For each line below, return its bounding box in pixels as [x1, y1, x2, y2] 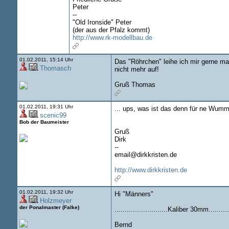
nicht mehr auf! [114, 65, 159, 73]
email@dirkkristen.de [114, 151, 177, 158]
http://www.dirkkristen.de [114, 166, 187, 174]
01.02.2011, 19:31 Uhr [19, 104, 73, 109]
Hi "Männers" [114, 190, 153, 198]
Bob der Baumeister [19, 119, 69, 125]
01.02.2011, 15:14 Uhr [19, 57, 73, 62]
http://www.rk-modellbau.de [72, 34, 152, 41]
